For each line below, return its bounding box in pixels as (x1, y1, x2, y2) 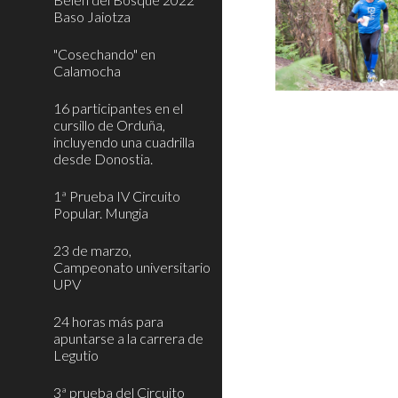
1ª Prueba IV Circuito (53, 187, 180, 204)
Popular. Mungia (53, 204, 148, 221)
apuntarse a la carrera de (53, 330, 203, 346)
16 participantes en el (53, 99, 183, 116)
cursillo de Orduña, (53, 116, 165, 133)
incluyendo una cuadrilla (53, 133, 195, 150)
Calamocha (53, 62, 121, 79)
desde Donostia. (53, 150, 153, 167)
